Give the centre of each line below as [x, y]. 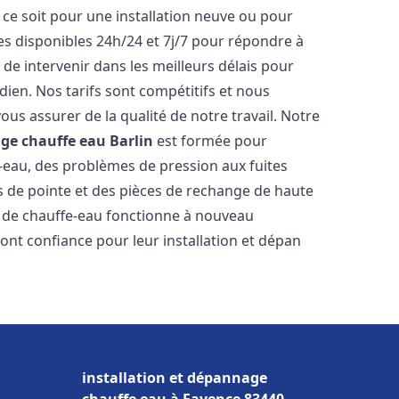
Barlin [132, 141]
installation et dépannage [175, 378]
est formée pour [211, 141]
